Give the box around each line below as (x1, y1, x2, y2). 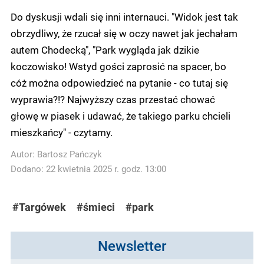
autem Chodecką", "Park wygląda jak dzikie (11, 42, 199, 56)
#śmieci (77, 200, 115, 214)
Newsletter (98, 236, 166, 255)
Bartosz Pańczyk (37, 148, 102, 160)
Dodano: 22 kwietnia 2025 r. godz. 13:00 (11, 163, 166, 174)
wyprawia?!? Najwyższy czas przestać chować (11, 92, 215, 105)
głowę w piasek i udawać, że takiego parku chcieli (11, 108, 230, 122)
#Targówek (12, 200, 66, 214)
